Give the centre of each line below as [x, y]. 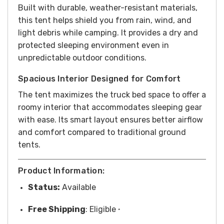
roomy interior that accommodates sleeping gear [110, 107]
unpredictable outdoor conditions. [82, 58]
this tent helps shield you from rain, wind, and [105, 20]
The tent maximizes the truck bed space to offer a [112, 95]
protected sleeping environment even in [93, 45]
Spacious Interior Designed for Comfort [99, 79]
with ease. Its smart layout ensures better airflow [110, 120]
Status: [44, 187]
